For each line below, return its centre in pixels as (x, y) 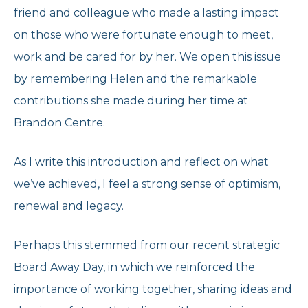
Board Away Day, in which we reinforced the (134, 267)
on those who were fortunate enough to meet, (143, 35)
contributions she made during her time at (131, 101)
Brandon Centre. (59, 123)
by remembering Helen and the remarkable (135, 79)
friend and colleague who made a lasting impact (146, 13)
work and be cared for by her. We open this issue (147, 57)
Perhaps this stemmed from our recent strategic (147, 245)
